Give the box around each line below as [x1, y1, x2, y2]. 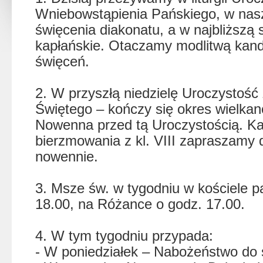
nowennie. [35, 149, 98, 164]
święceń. [35, 53, 89, 69]
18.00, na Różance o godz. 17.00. [35, 196, 245, 212]
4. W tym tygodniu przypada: [35, 228, 213, 244]
